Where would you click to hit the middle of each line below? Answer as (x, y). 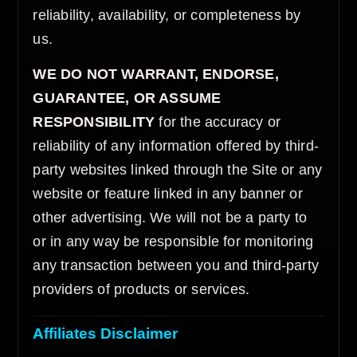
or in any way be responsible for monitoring (173, 241)
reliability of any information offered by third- (176, 146)
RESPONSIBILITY (94, 122)
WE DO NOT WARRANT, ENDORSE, (156, 74)
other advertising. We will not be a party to (170, 218)
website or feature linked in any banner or (168, 194)
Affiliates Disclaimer (106, 333)
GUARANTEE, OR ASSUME (127, 98)
